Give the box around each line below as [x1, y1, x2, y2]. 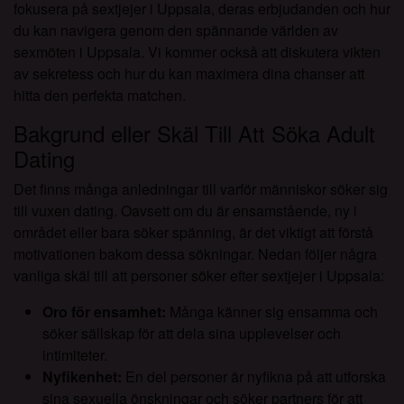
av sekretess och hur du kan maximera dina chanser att [14, 63, 364, 85]
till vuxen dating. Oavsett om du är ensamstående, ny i [14, 200, 357, 222]
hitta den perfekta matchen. [14, 85, 186, 106]
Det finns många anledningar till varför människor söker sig [14, 179, 388, 200]
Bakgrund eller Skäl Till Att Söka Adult [14, 117, 375, 150]
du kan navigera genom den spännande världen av [14, 20, 338, 41]
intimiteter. [42, 344, 107, 366]
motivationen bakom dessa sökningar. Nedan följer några [14, 243, 377, 265]
